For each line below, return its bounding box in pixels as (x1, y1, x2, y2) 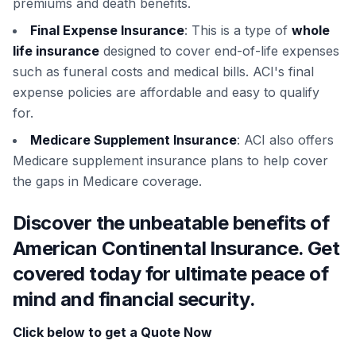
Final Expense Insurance (30, 22, 184, 39)
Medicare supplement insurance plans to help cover (13, 153, 328, 169)
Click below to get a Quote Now (13, 324, 212, 341)
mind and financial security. (13, 288, 256, 311)
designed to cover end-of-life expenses (99, 43, 339, 60)
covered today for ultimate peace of (13, 262, 328, 286)
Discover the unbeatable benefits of (13, 211, 329, 235)
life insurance (13, 43, 99, 60)
